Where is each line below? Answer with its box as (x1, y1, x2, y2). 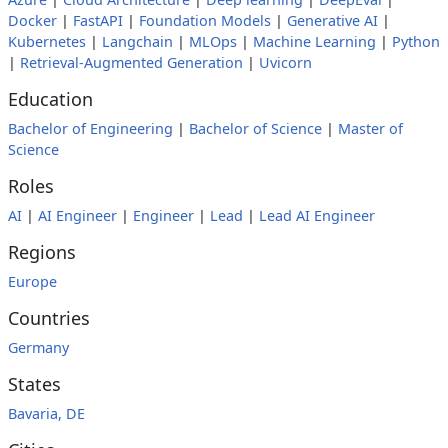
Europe (8, 272, 57, 291)
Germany (8, 338, 69, 357)
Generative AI (287, 11, 378, 30)
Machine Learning (253, 32, 376, 51)
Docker (8, 11, 57, 30)
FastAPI (73, 11, 123, 30)
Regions (8, 240, 76, 264)
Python (392, 32, 440, 51)
